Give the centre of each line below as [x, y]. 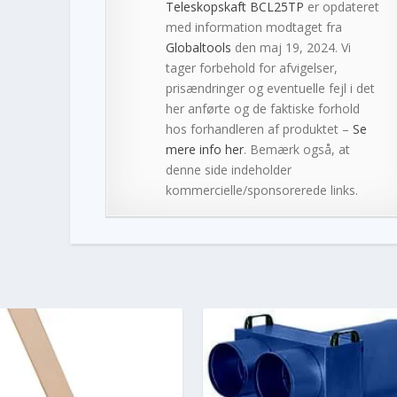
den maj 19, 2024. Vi [291, 47]
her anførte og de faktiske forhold [262, 108]
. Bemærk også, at [296, 149]
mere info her [204, 149]
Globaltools [198, 47]
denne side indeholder [228, 169]
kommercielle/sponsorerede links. [261, 190]
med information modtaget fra [253, 27]
